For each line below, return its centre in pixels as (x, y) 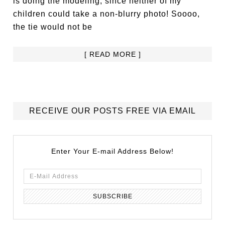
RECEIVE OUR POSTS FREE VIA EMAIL (113, 111)
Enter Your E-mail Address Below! (113, 151)
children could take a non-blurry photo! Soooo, (107, 14)
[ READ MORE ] (113, 54)
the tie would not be (53, 27)
